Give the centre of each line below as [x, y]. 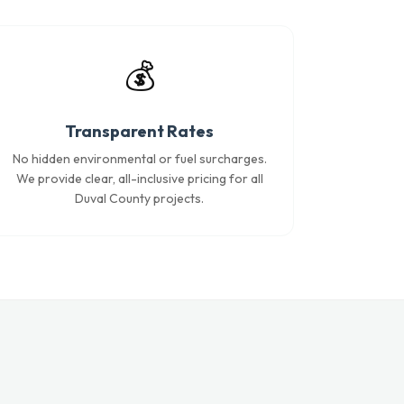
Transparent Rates [140, 131]
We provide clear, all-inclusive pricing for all [139, 179]
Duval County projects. [140, 198]
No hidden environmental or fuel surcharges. [139, 159]
